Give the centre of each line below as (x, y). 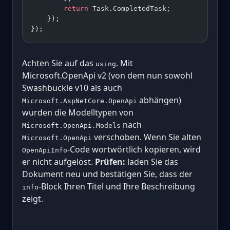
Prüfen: (110, 162)
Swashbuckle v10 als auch (72, 88)
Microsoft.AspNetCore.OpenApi (80, 101)
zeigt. (33, 199)
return (60, 8)
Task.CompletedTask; (129, 8)
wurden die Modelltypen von (78, 112)
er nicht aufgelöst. (59, 162)
